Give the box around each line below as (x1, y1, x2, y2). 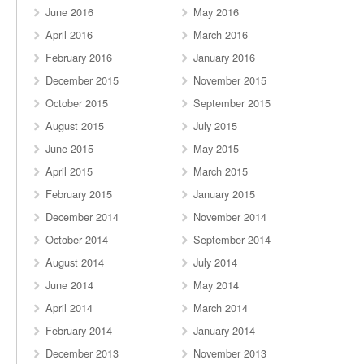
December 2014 (45, 208, 119, 224)
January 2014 (193, 322, 256, 338)
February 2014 (45, 322, 112, 338)
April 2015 (45, 162, 93, 179)
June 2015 (45, 140, 93, 156)
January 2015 (193, 185, 256, 201)
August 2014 (45, 253, 104, 270)
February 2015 (45, 185, 112, 201)
